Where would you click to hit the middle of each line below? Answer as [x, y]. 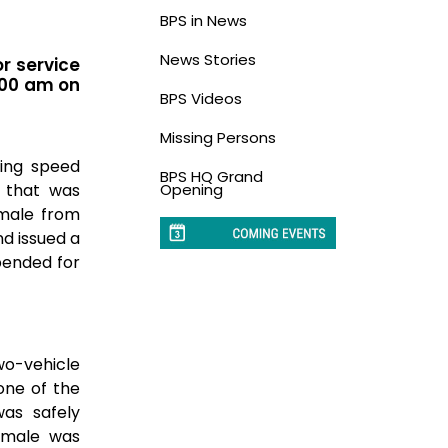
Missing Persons [217, 137]
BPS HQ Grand [211, 176]
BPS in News [203, 20]
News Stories [207, 59]
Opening [191, 189]
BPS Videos [200, 98]
